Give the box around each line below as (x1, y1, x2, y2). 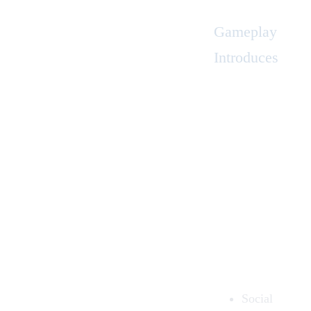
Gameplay (214, 22, 277, 40)
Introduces (214, 48, 278, 66)
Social (242, 291, 273, 305)
